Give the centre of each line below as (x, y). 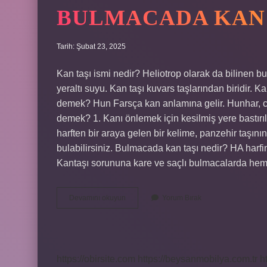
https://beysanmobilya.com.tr (198, 259)
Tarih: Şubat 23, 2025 (91, 46)
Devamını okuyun (97, 198)
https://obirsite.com (96, 259)
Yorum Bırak (182, 198)
